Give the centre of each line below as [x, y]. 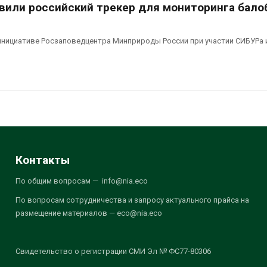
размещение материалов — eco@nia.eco [89, 213]
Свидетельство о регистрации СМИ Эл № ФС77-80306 [113, 251]
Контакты [42, 160]
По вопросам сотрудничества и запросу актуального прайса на [132, 200]
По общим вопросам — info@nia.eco [81, 181]
